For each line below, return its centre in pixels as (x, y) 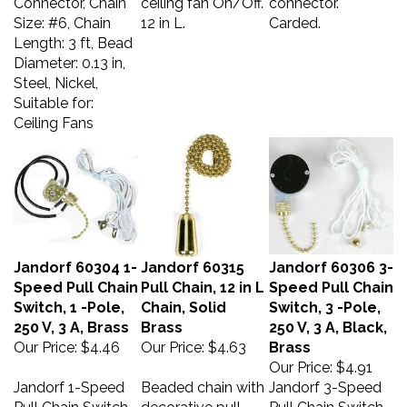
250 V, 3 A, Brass (71, 318)
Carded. (295, 14)
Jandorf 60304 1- (75, 258)
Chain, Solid (184, 298)
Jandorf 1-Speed (69, 378)
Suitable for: (54, 94)
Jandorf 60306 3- (331, 258)
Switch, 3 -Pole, (325, 298)
